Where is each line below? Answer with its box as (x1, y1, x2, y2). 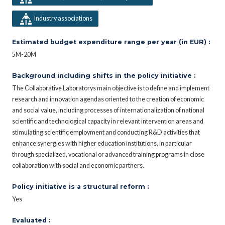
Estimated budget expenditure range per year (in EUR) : (12, 38, 210, 46)
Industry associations (34, 14, 92, 22)
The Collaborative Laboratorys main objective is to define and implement (12, 84, 209, 92)
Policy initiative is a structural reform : (12, 182, 149, 190)
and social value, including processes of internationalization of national (12, 106, 204, 114)
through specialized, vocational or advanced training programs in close (12, 150, 204, 158)
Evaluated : (12, 216, 50, 224)
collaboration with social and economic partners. (12, 161, 144, 169)
